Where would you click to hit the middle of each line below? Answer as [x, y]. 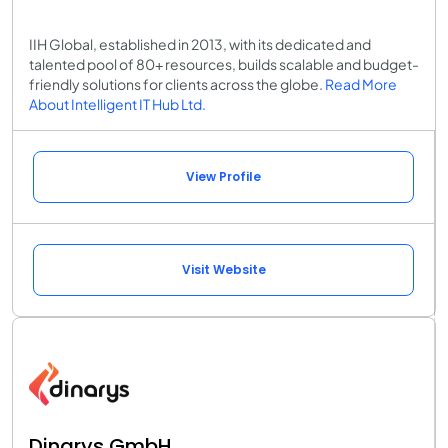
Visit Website [223, 269]
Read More [361, 83]
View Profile [223, 176]
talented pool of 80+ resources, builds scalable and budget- [224, 63]
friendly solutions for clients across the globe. [177, 83]
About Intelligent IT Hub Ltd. [117, 103]
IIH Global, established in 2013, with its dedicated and [200, 43]
